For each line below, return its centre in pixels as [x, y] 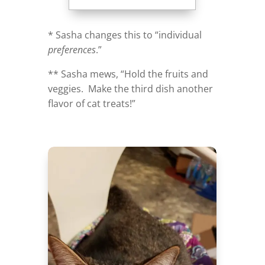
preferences [72, 49]
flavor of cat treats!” [91, 103]
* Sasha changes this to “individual [125, 35]
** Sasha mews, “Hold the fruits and [128, 74]
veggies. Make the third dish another [130, 88]
